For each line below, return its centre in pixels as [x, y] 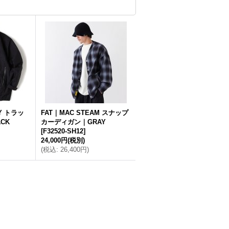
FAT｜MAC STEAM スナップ [85, 113]
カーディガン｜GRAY [73, 122]
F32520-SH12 [63, 131]
